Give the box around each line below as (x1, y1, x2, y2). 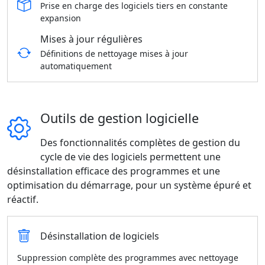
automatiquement (40, 60, 112, 72)
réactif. (7, 193, 38, 206)
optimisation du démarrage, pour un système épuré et (7, 179, 251, 192)
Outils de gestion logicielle (40, 109, 199, 127)
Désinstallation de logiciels (40, 230, 159, 243)
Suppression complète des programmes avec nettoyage (17, 252, 238, 263)
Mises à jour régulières (40, 33, 143, 46)
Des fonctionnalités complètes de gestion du (40, 136, 240, 149)
